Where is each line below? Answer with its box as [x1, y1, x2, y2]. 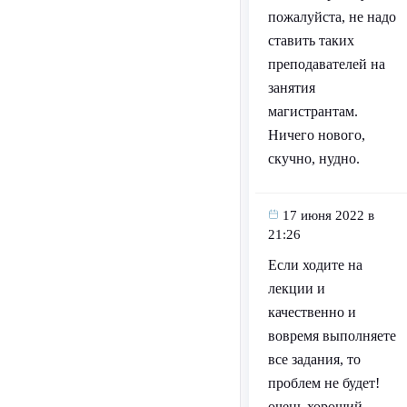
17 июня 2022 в [282, 208, 374, 223]
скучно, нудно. [267, 151, 360, 167]
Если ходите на [267, 257, 362, 273]
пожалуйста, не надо [267, 9, 396, 25]
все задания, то [267, 352, 361, 368]
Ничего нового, [267, 127, 365, 144]
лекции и [267, 281, 325, 297]
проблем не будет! [267, 375, 380, 392]
